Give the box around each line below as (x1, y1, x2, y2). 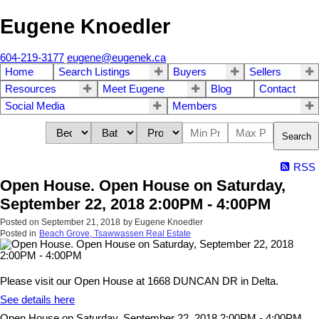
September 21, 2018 (41, 217, 120, 228)
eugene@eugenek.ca (67, 52, 166, 64)
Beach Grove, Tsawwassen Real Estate (39, 229, 191, 239)
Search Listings (58, 66, 130, 78)
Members (172, 100, 217, 113)
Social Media (5, 100, 65, 113)
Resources (5, 83, 56, 95)
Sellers (249, 66, 281, 78)
